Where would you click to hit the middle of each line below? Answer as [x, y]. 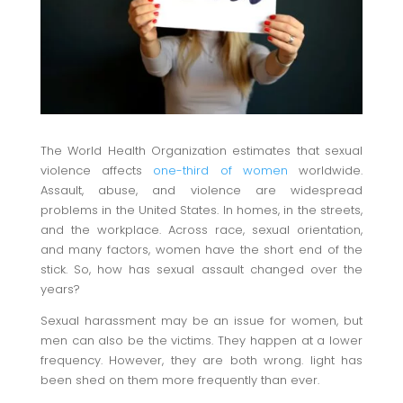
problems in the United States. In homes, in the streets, [201, 210]
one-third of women [220, 170]
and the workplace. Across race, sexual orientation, [201, 229]
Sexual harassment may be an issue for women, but [201, 320]
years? [60, 289]
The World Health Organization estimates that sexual [201, 150]
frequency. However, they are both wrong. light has [201, 360]
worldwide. [325, 170]
